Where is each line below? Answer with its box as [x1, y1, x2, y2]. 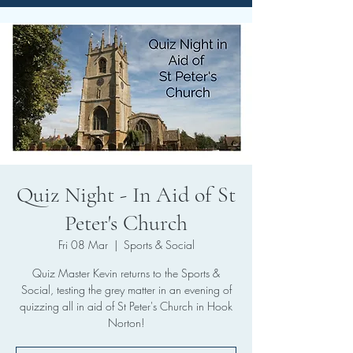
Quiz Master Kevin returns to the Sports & [32, 266, 220, 281]
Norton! [108, 315, 144, 330]
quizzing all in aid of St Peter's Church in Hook [20, 299, 232, 314]
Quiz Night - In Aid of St [17, 181, 236, 208]
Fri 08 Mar [58, 237, 108, 252]
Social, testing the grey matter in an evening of [20, 282, 232, 297]
